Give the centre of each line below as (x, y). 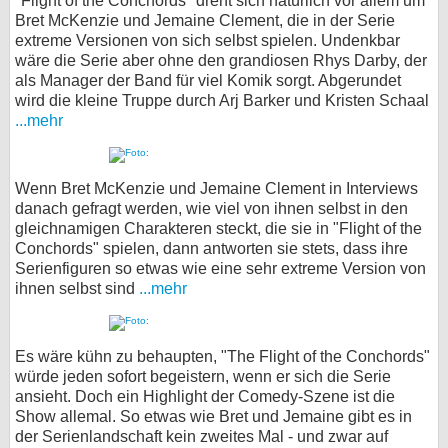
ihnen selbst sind (77, 288)
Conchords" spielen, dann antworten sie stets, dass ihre (211, 248)
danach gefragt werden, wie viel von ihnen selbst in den (211, 208)
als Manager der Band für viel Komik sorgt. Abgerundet (208, 80)
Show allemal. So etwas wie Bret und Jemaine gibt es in (213, 416)
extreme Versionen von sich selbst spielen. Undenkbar (207, 40)
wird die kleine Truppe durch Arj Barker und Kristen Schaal (222, 100)
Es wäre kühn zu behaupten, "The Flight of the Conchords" (222, 356)
